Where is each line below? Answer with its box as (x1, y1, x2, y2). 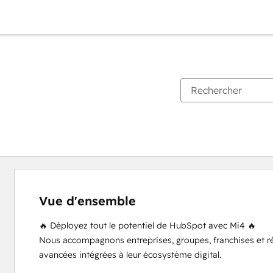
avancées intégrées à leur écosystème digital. (38, 249, 221, 260)
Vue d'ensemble (38, 193, 136, 208)
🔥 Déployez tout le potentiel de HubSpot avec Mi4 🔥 (38, 220, 256, 231)
